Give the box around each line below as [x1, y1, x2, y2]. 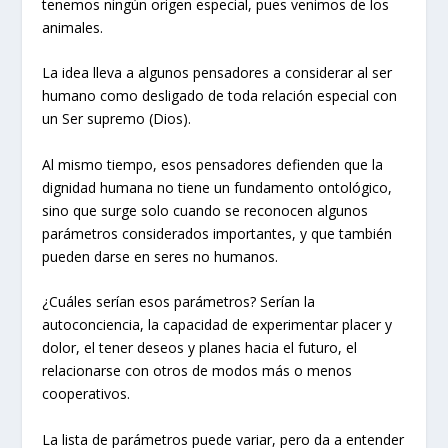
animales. [42, 17, 104, 37]
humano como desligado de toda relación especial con [42, 86, 398, 106]
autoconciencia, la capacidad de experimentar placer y [42, 315, 393, 335]
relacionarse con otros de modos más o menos [42, 361, 353, 381]
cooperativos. [42, 384, 131, 404]
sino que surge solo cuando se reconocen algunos [42, 200, 369, 220]
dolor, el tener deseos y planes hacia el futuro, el [42, 338, 358, 358]
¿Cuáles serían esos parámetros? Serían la [42, 292, 316, 312]
